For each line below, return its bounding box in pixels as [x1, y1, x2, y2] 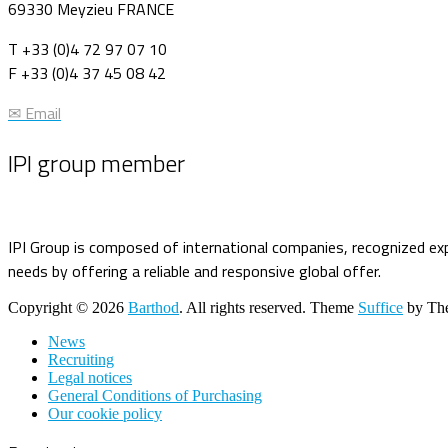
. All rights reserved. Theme [179, 299, 358, 317]
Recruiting [48, 351, 114, 369]
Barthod [128, 299, 179, 317]
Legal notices [48, 369, 132, 387]
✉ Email [8, 101, 61, 126]
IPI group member [8, 145, 185, 182]
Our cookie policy [48, 405, 162, 423]
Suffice [358, 299, 403, 317]
